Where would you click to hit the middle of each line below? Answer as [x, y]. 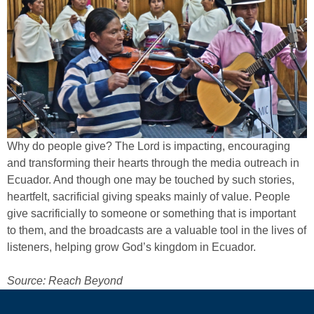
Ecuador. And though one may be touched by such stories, [151, 179]
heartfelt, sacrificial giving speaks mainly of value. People [149, 196]
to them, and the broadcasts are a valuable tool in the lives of [157, 230]
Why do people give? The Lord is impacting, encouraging [149, 146]
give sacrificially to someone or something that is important [151, 213]
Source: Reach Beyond [65, 280]
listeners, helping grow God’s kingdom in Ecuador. [131, 247]
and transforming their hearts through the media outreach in [153, 163]
